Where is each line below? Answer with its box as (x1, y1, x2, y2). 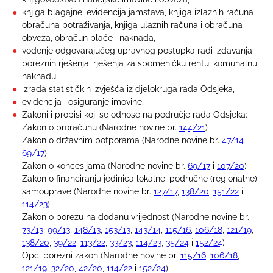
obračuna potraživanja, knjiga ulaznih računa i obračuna (22, 19, 243, 30)
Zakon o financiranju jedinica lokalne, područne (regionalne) (22, 173, 257, 183)
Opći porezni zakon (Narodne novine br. (22, 250, 180, 260)
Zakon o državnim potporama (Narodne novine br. (22, 135, 222, 145)
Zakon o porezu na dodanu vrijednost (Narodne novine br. (22, 211, 249, 222)
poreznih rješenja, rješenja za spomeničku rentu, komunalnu (22, 58, 257, 68)
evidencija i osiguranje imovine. (22, 96, 144, 107)
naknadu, (22, 71, 58, 81)
